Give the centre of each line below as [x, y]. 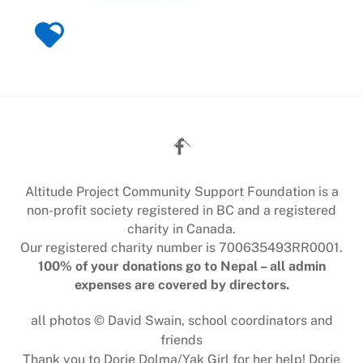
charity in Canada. [181, 229]
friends [181, 340]
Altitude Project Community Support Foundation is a [181, 192]
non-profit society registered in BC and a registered [181, 211]
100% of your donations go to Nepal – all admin [181, 267]
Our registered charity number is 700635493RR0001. [181, 248]
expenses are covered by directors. [181, 285]
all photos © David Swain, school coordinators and [181, 321]
